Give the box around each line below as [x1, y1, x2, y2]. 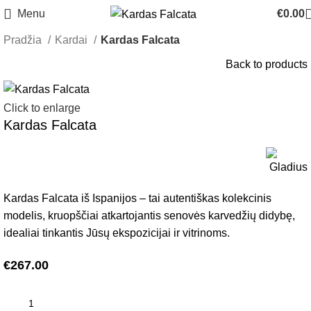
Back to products [226, 58, 308, 70]
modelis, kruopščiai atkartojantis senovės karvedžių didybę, [3, 209, 296, 221]
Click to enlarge [3, 101, 81, 114]
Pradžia [3, 34, 44, 46]
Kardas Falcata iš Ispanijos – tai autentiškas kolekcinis [3, 192, 272, 204]
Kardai [55, 34, 90, 46]
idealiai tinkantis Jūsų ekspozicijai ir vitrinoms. [3, 226, 230, 239]
